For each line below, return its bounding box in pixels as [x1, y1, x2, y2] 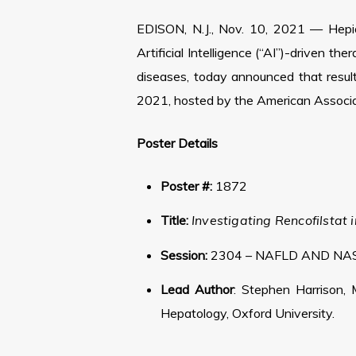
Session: [161, 246, 207, 263]
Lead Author [161, 281, 234, 297]
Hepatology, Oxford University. [161, 304, 335, 321]
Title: [161, 212, 188, 229]
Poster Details [137, 135, 218, 151]
